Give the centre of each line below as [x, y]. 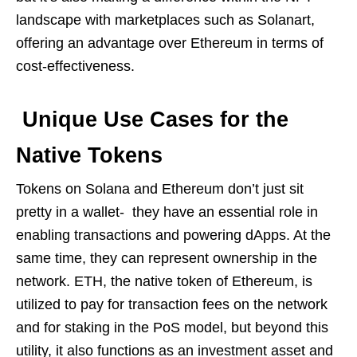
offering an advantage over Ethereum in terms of [170, 43]
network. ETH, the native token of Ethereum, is [164, 282]
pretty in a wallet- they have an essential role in [167, 212]
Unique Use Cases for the [152, 120]
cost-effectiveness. [75, 67]
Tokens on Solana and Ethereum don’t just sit [160, 189]
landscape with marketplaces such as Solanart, [165, 20]
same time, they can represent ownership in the [167, 259]
